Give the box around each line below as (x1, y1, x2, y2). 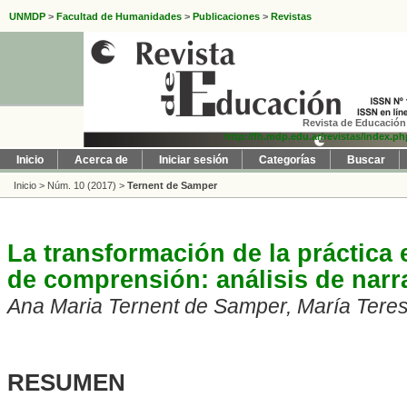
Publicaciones (193, 11, 260, 23)
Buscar (347, 154, 385, 166)
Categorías (259, 154, 316, 166)
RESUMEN (7, 370, 126, 396)
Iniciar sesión (159, 154, 228, 166)
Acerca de (74, 154, 128, 166)
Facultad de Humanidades (56, 11, 182, 23)
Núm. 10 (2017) (47, 180, 116, 191)
